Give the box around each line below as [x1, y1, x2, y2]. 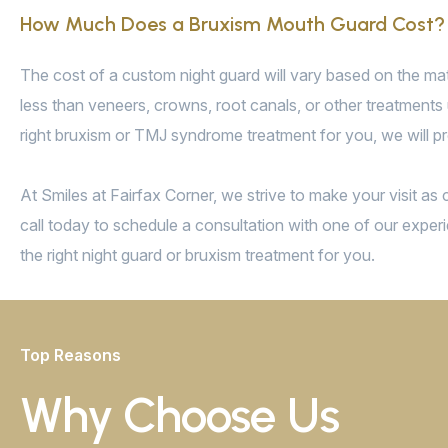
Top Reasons [20, 345, 121, 366]
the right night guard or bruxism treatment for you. [20, 245, 375, 266]
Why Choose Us [20, 386, 339, 445]
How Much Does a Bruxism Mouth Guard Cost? [20, 12, 445, 37]
